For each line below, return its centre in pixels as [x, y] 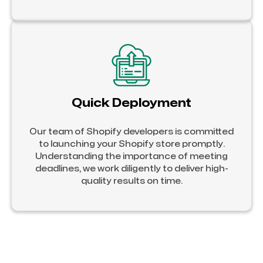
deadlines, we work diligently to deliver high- [131, 168]
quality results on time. [131, 181]
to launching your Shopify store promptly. [131, 144]
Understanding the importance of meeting [131, 156]
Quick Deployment [131, 103]
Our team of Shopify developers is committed [131, 131]
